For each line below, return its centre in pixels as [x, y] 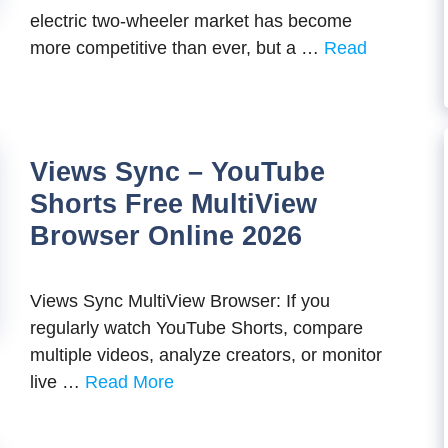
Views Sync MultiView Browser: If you [180, 301]
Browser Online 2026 [166, 236]
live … [57, 382]
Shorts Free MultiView [173, 204]
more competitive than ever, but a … [177, 48]
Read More [129, 382]
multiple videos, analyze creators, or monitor [206, 355]
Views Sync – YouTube [177, 172]
